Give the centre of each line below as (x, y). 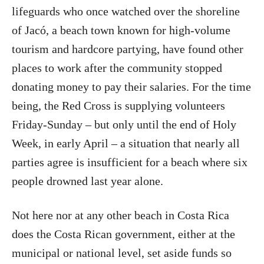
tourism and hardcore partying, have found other (128, 49)
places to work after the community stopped (117, 68)
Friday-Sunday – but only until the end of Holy (124, 124)
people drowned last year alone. (88, 181)
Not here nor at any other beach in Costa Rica (121, 215)
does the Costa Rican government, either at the (123, 234)
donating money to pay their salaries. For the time (131, 87)
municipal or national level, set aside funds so (122, 253)
